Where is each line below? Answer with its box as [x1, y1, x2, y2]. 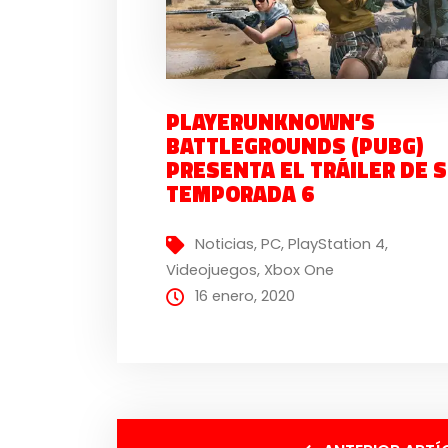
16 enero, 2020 [195, 285, 296, 306]
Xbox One [264, 259, 335, 280]
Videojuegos [166, 259, 258, 280]
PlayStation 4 [288, 233, 386, 254]
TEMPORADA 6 [166, 177, 314, 212]
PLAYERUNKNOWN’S [166, 105, 376, 140]
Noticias [195, 233, 255, 254]
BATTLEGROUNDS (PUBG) [166, 129, 424, 164]
